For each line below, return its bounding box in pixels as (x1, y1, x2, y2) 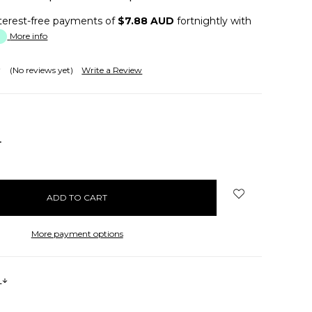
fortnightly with (174, 15, 252, 27)
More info (10, 31, 48, 41)
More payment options (31, 228, 123, 239)
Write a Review (81, 64, 143, 75)
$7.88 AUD (118, 15, 175, 27)
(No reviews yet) (10, 64, 74, 75)
